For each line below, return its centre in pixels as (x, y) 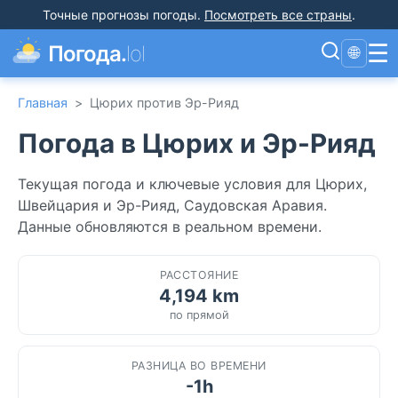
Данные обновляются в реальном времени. (170, 226)
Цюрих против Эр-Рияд (164, 103)
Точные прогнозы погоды (120, 15)
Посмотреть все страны (278, 15)
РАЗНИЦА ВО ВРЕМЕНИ (199, 365)
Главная (43, 103)
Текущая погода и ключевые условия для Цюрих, (192, 183)
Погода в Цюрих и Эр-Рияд (197, 143)
